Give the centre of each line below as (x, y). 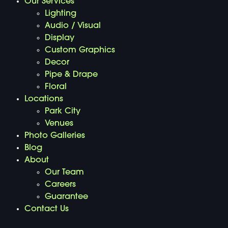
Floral (56, 87)
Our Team (64, 172)
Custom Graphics (80, 50)
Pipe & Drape (71, 75)
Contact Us (47, 209)
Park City (63, 111)
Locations (44, 99)
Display (60, 38)
